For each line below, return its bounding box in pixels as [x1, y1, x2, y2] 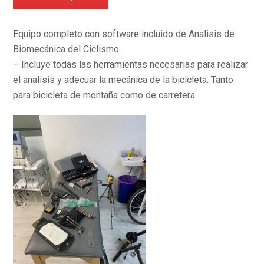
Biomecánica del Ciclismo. [13, 44, 121, 55]
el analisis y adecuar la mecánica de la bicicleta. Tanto [13, 74, 234, 85]
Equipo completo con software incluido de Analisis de [13, 28, 235, 39]
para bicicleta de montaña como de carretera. [13, 90, 197, 101]
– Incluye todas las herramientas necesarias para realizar [13, 59, 249, 70]
